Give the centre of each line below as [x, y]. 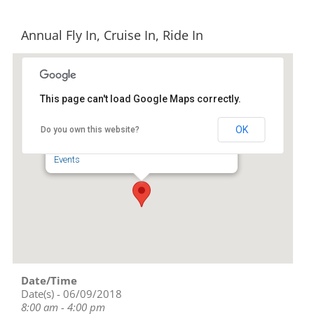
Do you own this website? [90, 130]
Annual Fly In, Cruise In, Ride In [112, 35]
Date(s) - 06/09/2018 [71, 294]
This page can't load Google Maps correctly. [140, 99]
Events [67, 160]
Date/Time [49, 281]
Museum [74, 123]
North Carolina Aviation [108, 112]
